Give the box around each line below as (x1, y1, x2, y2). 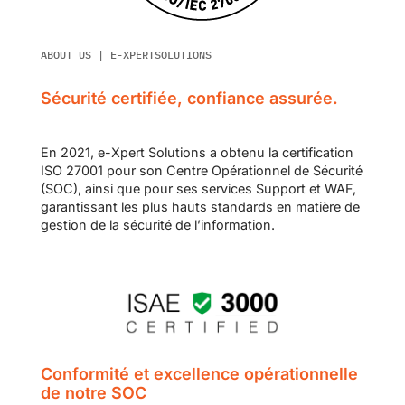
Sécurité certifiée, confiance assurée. (40, 89, 338, 108)
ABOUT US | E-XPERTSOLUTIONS (40, 48, 212, 62)
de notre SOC (40, 383, 146, 403)
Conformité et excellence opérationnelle (40, 364, 358, 384)
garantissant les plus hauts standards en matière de (40, 199, 360, 215)
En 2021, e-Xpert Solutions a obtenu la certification (40, 145, 353, 161)
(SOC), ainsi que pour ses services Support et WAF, (40, 181, 356, 197)
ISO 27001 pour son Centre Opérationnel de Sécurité (40, 163, 363, 179)
